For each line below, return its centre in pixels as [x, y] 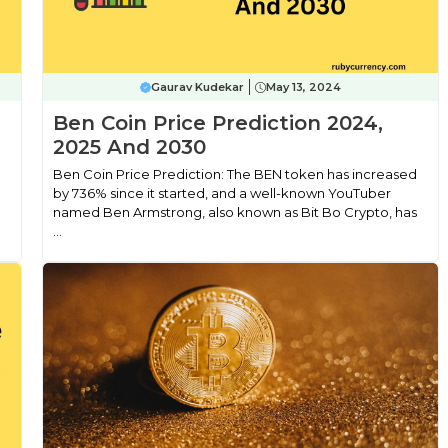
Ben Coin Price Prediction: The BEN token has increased [234, 174]
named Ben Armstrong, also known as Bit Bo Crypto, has [234, 212]
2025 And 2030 [129, 147]
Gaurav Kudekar [197, 87]
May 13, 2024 [303, 87]
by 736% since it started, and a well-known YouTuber [221, 193]
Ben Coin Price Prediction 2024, [217, 123]
